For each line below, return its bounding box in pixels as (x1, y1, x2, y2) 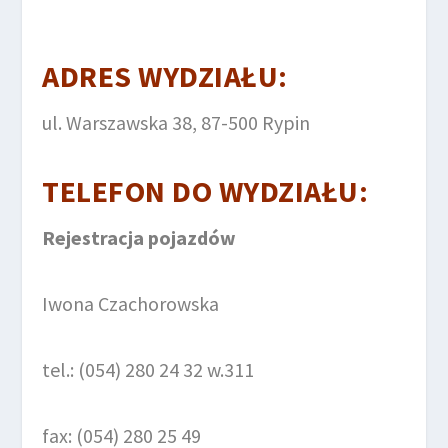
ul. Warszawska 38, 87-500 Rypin (42, 109, 311, 135)
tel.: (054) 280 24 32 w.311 (42, 356, 255, 382)
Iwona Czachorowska (42, 290, 220, 316)
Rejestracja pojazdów (42, 224, 237, 250)
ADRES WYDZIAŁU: (42, 56, 288, 95)
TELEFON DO (42, 171, 219, 210)
